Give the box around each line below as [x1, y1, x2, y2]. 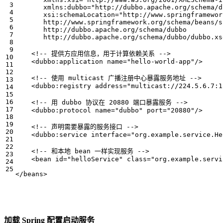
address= [95, 82, 127, 90]
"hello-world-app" [127, 58, 195, 66]
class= [127, 155, 151, 163]
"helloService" [67, 155, 123, 163]
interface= [91, 131, 131, 139]
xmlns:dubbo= [43, 3, 91, 11]
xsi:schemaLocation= [43, 11, 119, 19]
